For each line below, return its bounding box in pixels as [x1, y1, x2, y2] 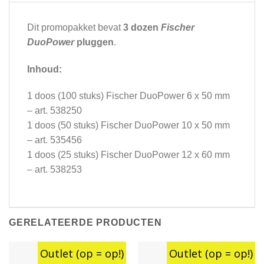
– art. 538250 [27, 105, 82, 116]
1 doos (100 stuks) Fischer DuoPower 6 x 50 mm [27, 91, 230, 101]
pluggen [74, 37, 114, 47]
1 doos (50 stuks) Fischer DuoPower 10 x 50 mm [27, 120, 230, 131]
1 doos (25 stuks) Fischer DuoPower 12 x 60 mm [27, 150, 230, 160]
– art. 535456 [27, 135, 82, 146]
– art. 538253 [27, 164, 82, 175]
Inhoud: [27, 64, 62, 74]
